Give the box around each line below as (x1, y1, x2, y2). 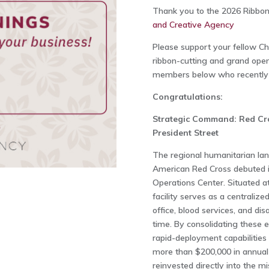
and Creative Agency (152, 19, 234, 30)
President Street (152, 127, 219, 138)
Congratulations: (152, 91, 223, 102)
